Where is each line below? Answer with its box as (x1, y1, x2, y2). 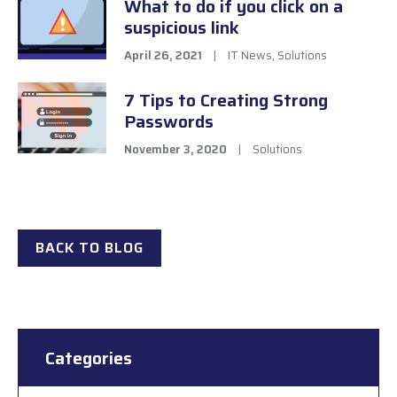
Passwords (124, 107, 214, 136)
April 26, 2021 (124, 46, 202, 66)
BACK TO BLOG (35, 237, 144, 260)
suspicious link (124, 13, 239, 43)
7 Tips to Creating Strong (124, 86, 328, 115)
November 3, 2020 (124, 140, 227, 160)
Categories (45, 344, 132, 373)
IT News (228, 46, 272, 66)
